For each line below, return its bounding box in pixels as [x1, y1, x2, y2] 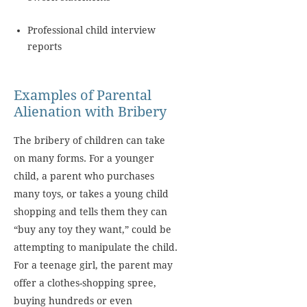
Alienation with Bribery [14, 103, 167, 120]
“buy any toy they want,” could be [14, 224, 171, 235]
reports [27, 41, 62, 52]
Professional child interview [27, 25, 156, 36]
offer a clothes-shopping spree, [14, 278, 156, 288]
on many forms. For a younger [14, 153, 154, 164]
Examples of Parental [14, 87, 151, 103]
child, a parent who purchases [14, 171, 154, 182]
